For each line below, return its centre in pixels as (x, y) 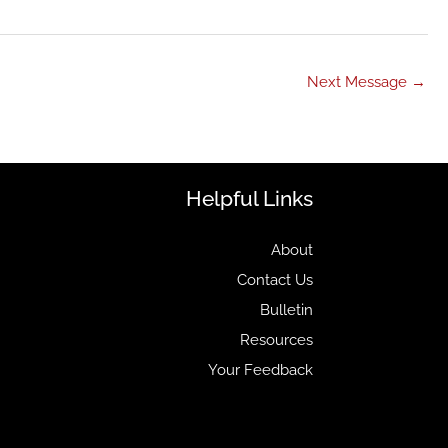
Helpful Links (249, 199)
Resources (276, 340)
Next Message (359, 81)
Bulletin (286, 310)
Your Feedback (260, 370)
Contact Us (275, 280)
